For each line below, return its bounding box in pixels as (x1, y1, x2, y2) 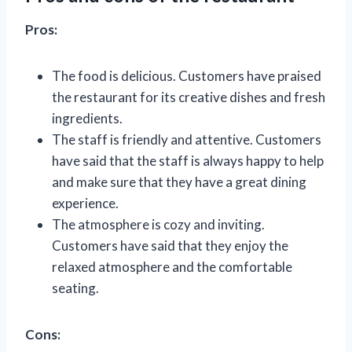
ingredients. (52, 109, 123, 126)
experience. (52, 194, 119, 211)
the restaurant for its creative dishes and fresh (52, 88, 325, 105)
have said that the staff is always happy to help (52, 152, 324, 169)
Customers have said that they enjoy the (52, 236, 288, 254)
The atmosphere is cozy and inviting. (52, 215, 265, 233)
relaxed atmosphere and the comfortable (52, 258, 292, 275)
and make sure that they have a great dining (52, 173, 306, 190)
